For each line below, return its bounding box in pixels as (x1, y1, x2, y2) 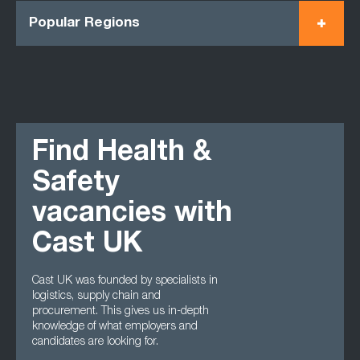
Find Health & (32, 140, 211, 168)
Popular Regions (29, 16, 140, 31)
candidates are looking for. (32, 337, 158, 348)
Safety (32, 170, 119, 198)
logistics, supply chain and (32, 291, 161, 302)
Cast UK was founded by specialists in (32, 276, 218, 287)
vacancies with (32, 201, 232, 229)
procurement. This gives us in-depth (32, 306, 209, 317)
